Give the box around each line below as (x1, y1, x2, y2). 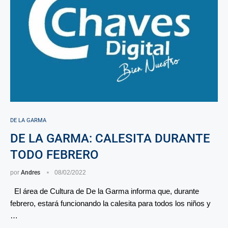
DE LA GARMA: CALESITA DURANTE (10, 131, 210, 146)
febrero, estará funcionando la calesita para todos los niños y (10, 198, 211, 208)
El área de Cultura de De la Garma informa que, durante (10, 186, 199, 195)
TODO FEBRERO (10, 147, 99, 162)
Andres (21, 168, 40, 176)
